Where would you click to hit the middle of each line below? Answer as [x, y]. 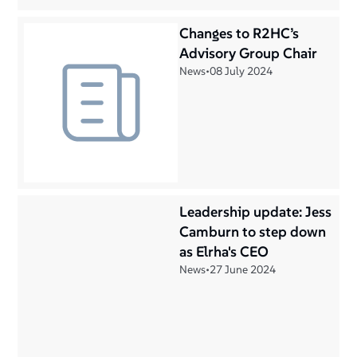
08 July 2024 [241, 71]
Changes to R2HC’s [239, 33]
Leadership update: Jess [255, 212]
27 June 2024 [243, 269]
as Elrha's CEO [224, 251]
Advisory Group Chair [248, 53]
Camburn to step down [253, 231]
